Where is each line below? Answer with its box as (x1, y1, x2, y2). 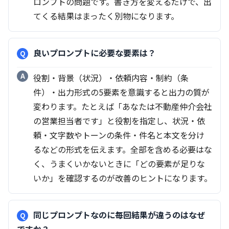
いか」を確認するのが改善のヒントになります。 (33, 172, 212, 185)
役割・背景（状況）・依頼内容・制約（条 (33, 72, 189, 84)
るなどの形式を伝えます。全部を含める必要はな (33, 143, 212, 156)
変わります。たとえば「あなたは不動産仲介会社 (33, 100, 212, 113)
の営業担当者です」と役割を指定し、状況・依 (33, 114, 205, 127)
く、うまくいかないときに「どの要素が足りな (33, 157, 205, 170)
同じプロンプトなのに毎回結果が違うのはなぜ (33, 209, 205, 221)
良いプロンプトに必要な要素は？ (33, 47, 156, 59)
